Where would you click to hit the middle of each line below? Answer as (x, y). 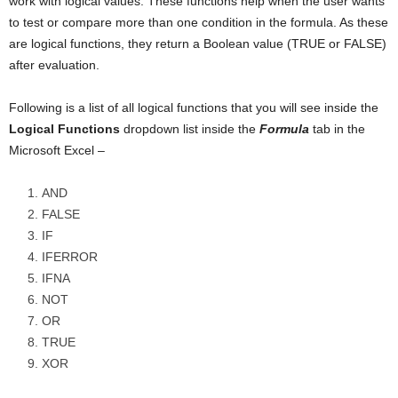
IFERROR (70, 256)
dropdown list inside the (190, 128)
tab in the (337, 128)
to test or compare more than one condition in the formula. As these (199, 22)
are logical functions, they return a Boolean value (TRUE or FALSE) (198, 43)
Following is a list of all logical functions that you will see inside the (194, 107)
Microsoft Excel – (57, 150)
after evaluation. (54, 64)
